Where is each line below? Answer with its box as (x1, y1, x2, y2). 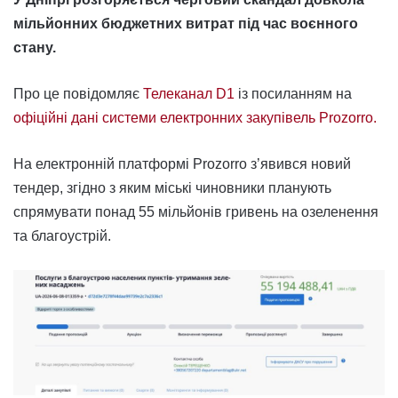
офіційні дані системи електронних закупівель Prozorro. (13, 110, 377, 125)
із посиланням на (235, 86, 352, 101)
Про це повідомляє (13, 86, 143, 101)
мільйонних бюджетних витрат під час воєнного (13, 16, 358, 31)
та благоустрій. (13, 228, 111, 243)
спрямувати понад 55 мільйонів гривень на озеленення (13, 204, 378, 219)
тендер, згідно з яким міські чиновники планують (13, 180, 331, 195)
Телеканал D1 (143, 86, 235, 101)
